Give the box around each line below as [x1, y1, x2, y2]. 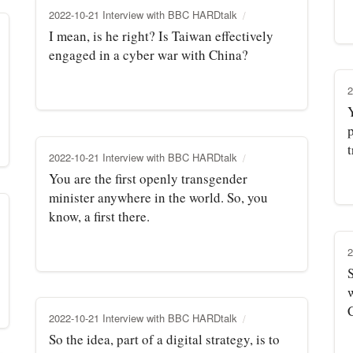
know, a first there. [49, 206, 150, 225]
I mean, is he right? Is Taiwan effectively [49, 26, 273, 45]
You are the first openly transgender [49, 169, 247, 188]
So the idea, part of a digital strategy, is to [49, 329, 280, 348]
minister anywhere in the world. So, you [49, 188, 268, 206]
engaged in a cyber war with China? [49, 45, 248, 64]
